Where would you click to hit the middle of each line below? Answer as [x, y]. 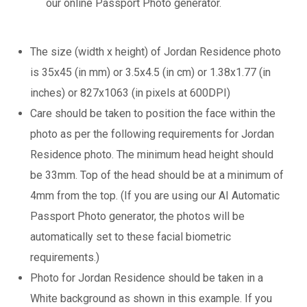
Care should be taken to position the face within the [153, 113]
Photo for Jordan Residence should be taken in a [147, 278]
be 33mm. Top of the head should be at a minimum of [157, 175]
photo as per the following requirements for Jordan [152, 134]
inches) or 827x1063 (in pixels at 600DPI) [130, 93]
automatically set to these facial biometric [131, 236]
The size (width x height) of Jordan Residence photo [156, 51]
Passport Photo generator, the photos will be [137, 216]
